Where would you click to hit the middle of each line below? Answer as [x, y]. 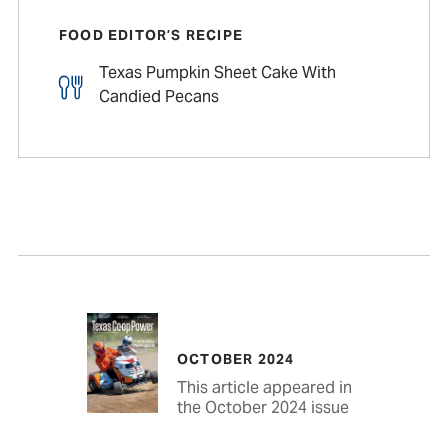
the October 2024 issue [262, 407]
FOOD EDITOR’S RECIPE [150, 35]
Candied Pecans [158, 97]
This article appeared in [264, 387]
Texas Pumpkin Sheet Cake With [217, 73]
